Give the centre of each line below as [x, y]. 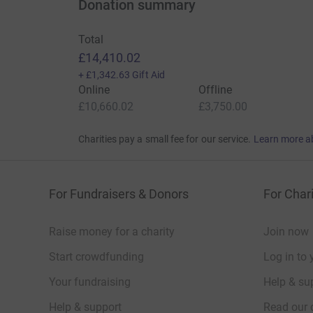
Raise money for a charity [112, 231]
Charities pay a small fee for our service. [165, 139]
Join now [286, 231]
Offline [215, 89]
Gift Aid [148, 74]
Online [94, 89]
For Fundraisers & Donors [119, 194]
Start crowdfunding [96, 256]
